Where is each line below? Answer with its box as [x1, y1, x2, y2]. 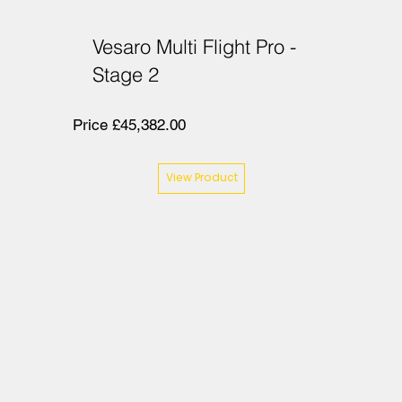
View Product [165, 172, 238, 184]
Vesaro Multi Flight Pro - [92, 34, 297, 60]
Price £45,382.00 [72, 116, 186, 135]
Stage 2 [92, 62, 160, 88]
